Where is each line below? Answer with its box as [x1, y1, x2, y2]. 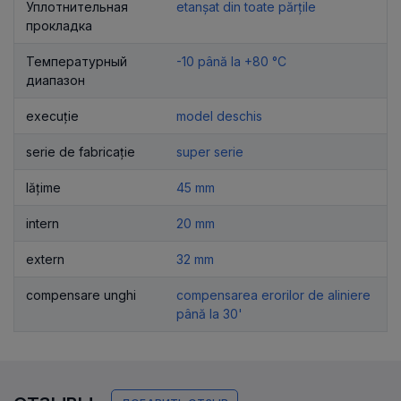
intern [26, 215, 59, 231]
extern [26, 251, 64, 267]
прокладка [26, 17, 92, 33]
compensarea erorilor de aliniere [176, 286, 371, 303]
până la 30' [176, 305, 243, 321]
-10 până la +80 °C [176, 53, 286, 69]
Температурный [26, 53, 127, 69]
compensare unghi [26, 286, 136, 303]
